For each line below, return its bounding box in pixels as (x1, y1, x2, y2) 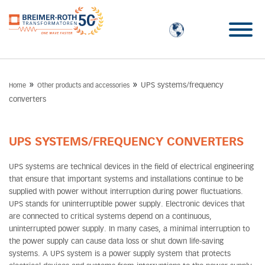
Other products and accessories (37, 82, 130, 89)
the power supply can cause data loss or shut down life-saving (9, 238, 224, 245)
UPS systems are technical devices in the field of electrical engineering (9, 163, 254, 171)
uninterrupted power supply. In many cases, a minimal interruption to (9, 225, 250, 233)
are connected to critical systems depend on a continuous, (9, 213, 212, 221)
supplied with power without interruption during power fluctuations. (9, 188, 243, 196)
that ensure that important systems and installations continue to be (9, 176, 243, 183)
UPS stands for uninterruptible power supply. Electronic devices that (9, 201, 245, 208)
